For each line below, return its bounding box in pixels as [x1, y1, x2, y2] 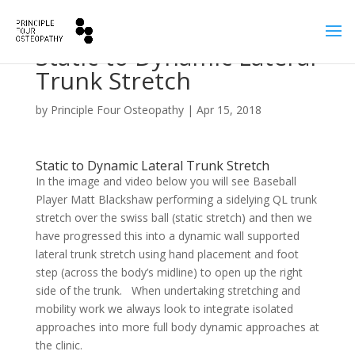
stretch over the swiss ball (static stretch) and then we [35, 210, 312, 225]
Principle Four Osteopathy [50, 102, 184, 117]
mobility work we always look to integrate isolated [35, 301, 293, 316]
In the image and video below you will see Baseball [35, 174, 296, 189]
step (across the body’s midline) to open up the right [35, 265, 303, 280]
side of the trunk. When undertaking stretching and [35, 283, 300, 298]
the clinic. [35, 338, 82, 353]
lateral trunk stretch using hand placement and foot [35, 246, 299, 261]
